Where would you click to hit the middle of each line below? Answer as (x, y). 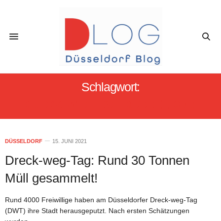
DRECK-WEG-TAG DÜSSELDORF (110, 104)
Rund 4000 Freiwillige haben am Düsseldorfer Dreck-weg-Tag (101, 200)
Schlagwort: (110, 87)
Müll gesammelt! (51, 178)
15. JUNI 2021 (70, 141)
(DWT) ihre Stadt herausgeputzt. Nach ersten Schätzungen (97, 210)
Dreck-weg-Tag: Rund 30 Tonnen (97, 160)
